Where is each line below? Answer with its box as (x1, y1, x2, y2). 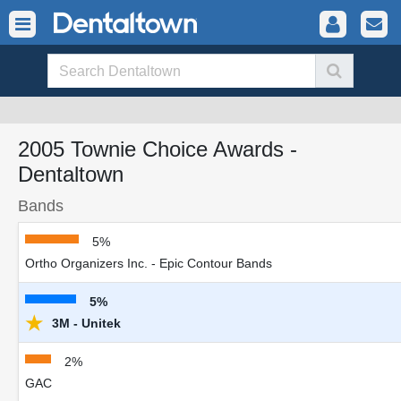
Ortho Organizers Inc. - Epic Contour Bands (25, 256, 272, 270)
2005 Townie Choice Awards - (18, 137, 297, 161)
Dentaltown (18, 162, 124, 186)
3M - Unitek (48, 316, 121, 330)
